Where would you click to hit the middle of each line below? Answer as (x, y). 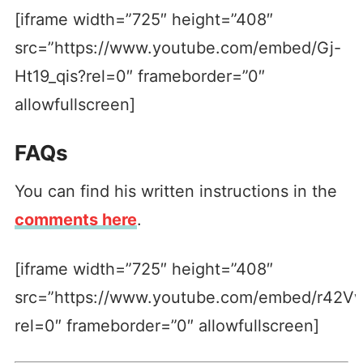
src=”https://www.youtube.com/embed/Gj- (177, 47)
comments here (75, 219)
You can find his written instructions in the (175, 191)
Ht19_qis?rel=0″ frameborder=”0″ (139, 76)
